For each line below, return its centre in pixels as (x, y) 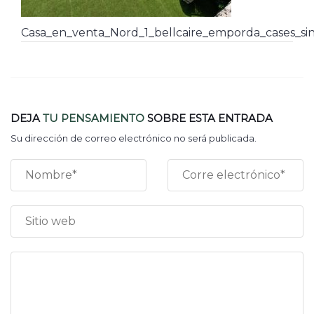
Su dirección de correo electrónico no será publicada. (134, 138)
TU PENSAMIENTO (94, 118)
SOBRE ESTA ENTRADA (209, 118)
